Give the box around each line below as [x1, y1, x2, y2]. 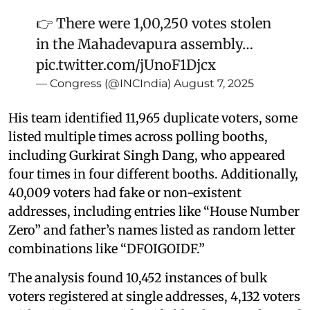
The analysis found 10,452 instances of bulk [8, 269, 267, 286]
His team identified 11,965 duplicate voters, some [8, 109, 298, 126]
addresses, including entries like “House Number [8, 203, 300, 219]
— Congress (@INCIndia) [36, 76, 174, 90]
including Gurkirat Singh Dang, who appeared [8, 147, 285, 163]
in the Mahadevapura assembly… [36, 35, 253, 53]
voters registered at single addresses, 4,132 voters [8, 288, 300, 304]
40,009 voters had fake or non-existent [8, 184, 241, 201]
